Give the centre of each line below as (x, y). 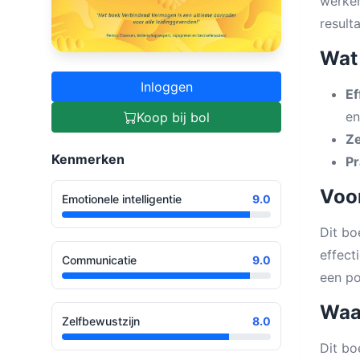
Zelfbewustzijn (101, 321)
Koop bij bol (173, 117)
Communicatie (99, 260)
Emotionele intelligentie (122, 198)
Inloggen (166, 86)
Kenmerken (88, 159)
